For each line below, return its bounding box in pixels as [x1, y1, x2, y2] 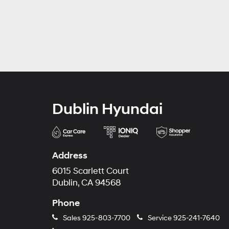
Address [52, 150, 87, 162]
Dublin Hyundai [52, 100, 163, 119]
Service [146, 214, 173, 222]
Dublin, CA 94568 [52, 178, 121, 188]
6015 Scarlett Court [52, 166, 129, 176]
